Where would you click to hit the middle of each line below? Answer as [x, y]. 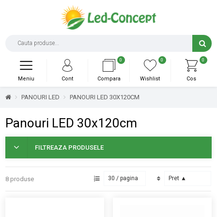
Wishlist [150, 79]
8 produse [20, 179]
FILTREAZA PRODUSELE [70, 148]
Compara [109, 79]
